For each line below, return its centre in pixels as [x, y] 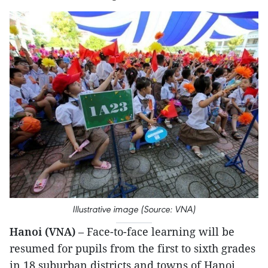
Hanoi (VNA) [44, 232]
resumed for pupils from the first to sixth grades [133, 248]
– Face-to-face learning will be [156, 232]
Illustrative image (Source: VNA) [134, 209]
